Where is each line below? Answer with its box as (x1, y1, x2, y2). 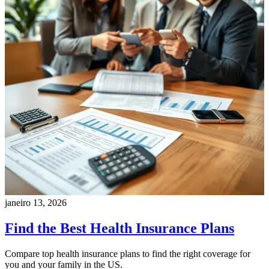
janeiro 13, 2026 (5, 198, 67, 208)
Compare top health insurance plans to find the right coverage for (5, 249, 250, 259)
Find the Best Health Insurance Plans (5, 220, 234, 237)
